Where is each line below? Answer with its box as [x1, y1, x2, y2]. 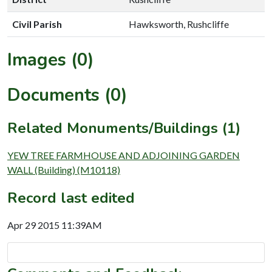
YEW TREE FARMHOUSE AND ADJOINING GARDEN [7, 149, 240, 161]
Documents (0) [7, 83, 127, 107]
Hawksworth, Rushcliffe [129, 18, 229, 30]
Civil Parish [12, 18, 62, 30]
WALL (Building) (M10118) [7, 163, 120, 175]
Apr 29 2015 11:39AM [7, 219, 102, 231]
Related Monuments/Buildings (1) [7, 118, 240, 138]
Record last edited [7, 188, 135, 208]
